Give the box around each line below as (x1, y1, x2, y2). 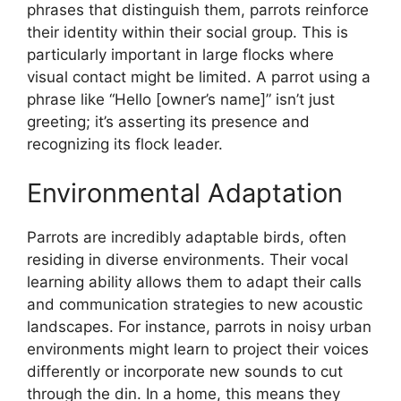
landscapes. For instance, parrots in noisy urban (27, 318, 371, 337)
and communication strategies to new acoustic (27, 295, 363, 314)
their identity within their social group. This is (27, 22, 348, 41)
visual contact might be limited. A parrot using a (27, 67, 371, 86)
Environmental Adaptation (27, 177, 343, 209)
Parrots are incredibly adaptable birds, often (27, 228, 346, 247)
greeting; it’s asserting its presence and (27, 112, 310, 131)
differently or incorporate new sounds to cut (27, 363, 343, 381)
